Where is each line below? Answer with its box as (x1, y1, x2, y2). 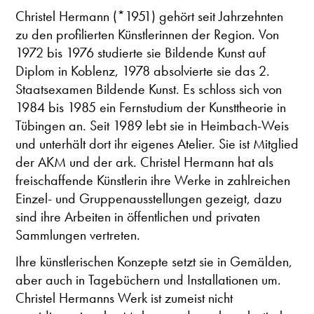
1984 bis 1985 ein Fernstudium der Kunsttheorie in (15, 97, 286, 116)
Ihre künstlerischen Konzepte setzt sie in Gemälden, (15, 252, 292, 271)
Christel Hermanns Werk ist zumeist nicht (15, 288, 233, 307)
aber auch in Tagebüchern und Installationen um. (15, 270, 281, 289)
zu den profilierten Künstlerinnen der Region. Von (15, 25, 279, 43)
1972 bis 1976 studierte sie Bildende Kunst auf (15, 43, 266, 62)
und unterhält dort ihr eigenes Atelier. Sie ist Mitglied (15, 134, 299, 153)
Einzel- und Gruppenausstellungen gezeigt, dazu (15, 189, 282, 207)
